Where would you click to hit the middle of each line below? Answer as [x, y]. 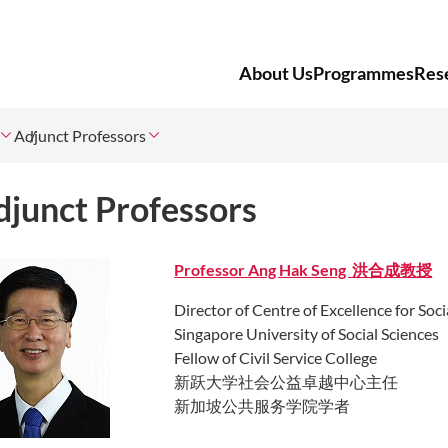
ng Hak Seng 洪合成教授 [346, 269]
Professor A [217, 269]
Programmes [363, 73]
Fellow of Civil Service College [276, 357]
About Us [276, 73]
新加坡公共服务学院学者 [262, 405]
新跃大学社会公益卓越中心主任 [286, 381]
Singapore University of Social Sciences [307, 333]
